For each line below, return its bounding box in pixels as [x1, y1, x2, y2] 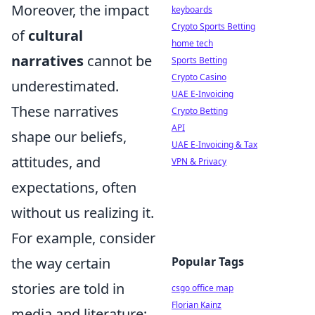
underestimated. [11, 77, 119, 96]
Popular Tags [172, 254, 244, 269]
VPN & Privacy [172, 155, 226, 167]
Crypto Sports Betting [172, 20, 255, 32]
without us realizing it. [11, 203, 154, 222]
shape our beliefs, [11, 127, 127, 146]
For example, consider [11, 229, 155, 247]
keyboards [172, 4, 212, 15]
